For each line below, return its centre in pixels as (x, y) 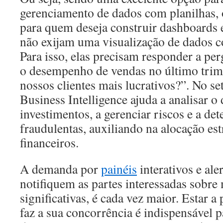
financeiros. (49, 143)
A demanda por (60, 169)
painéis (119, 169)
